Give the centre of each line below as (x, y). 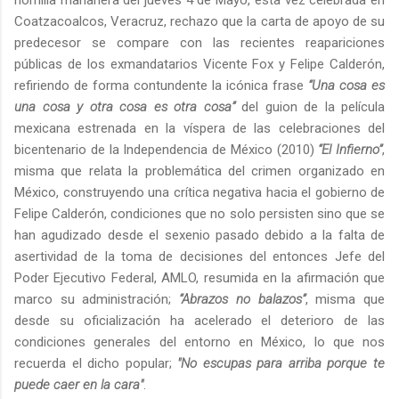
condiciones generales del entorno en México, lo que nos (199, 342)
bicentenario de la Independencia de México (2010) (167, 150)
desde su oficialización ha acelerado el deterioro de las (199, 321)
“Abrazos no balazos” (242, 300)
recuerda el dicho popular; (96, 364)
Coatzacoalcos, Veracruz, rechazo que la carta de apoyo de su (199, 22)
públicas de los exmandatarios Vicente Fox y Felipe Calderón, (199, 65)
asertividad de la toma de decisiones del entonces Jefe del (199, 257)
